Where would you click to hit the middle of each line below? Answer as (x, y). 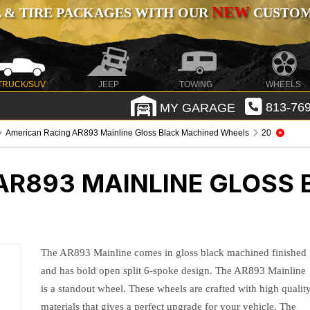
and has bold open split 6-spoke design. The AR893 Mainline (174, 271)
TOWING (196, 84)
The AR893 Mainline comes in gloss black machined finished (174, 253)
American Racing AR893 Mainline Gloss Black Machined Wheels (128, 133)
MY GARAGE (195, 108)
